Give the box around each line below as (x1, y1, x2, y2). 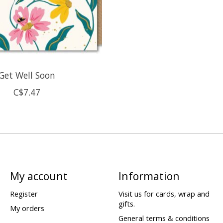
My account (9, 168, 68, 183)
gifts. (118, 198, 135, 209)
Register (9, 188, 38, 199)
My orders (9, 203, 44, 213)
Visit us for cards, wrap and (118, 188, 210, 199)
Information (118, 168, 180, 183)
